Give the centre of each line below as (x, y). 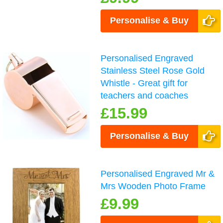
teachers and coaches (145, 95)
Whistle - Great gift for (144, 83)
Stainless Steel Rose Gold (153, 70)
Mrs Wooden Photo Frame (153, 186)
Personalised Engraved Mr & (158, 173)
